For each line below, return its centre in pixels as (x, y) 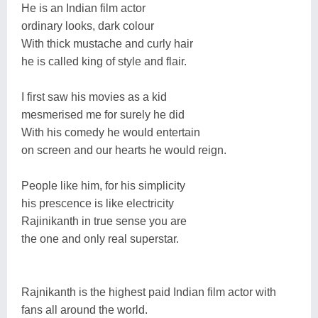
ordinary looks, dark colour (88, 26)
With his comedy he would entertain (111, 132)
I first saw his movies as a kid (94, 97)
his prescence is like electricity (98, 203)
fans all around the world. (84, 309)
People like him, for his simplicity (103, 185)
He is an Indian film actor (83, 8)
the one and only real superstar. (100, 238)
